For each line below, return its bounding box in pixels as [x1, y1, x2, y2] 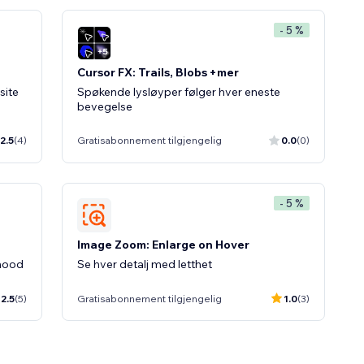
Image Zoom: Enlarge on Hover [77, 237, 249, 252]
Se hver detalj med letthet [77, 257, 212, 271]
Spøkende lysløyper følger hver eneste [77, 84, 280, 99]
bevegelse [77, 98, 132, 114]
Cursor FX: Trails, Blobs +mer [77, 64, 239, 80]
